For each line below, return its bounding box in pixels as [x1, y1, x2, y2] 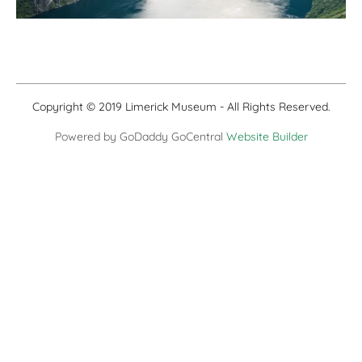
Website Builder [225, 129, 308, 145]
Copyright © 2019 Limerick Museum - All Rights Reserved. [32, 99, 330, 115]
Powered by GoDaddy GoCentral [54, 129, 226, 145]
